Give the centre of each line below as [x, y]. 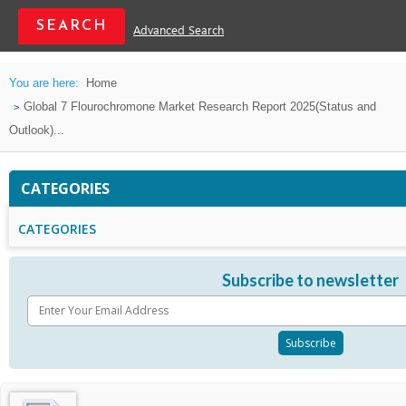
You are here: [44, 83]
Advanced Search [179, 31]
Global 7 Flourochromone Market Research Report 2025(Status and [200, 106]
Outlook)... [37, 130]
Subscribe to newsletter [310, 280]
